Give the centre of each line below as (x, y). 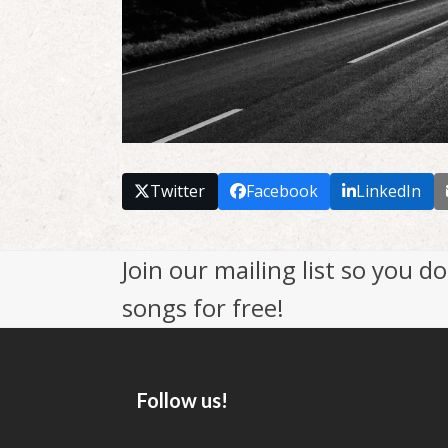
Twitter (178, 190)
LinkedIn (389, 190)
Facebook (281, 190)
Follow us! (182, 399)
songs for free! (203, 307)
